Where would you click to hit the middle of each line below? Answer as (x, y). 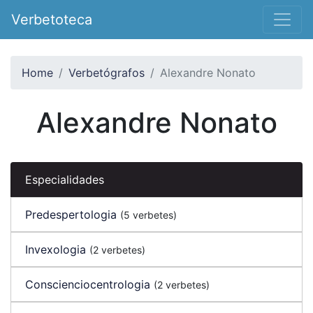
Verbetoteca (52, 20)
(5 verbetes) (148, 215)
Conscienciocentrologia (88, 284)
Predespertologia (71, 214)
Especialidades (65, 180)
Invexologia (56, 249)
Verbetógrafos (107, 73)
